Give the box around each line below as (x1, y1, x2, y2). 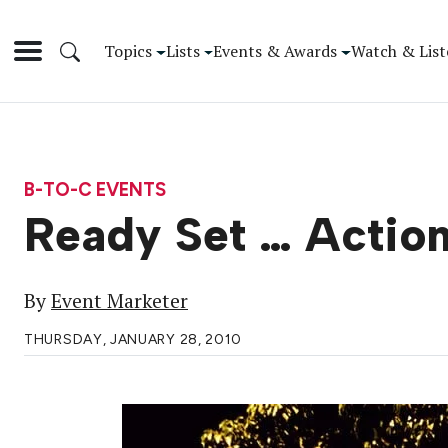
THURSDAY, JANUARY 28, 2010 (24, 331, 243, 349)
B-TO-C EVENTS (24, 177, 166, 201)
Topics (104, 39, 152, 62)
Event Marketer (51, 288, 188, 315)
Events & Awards (213, 39, 338, 62)
